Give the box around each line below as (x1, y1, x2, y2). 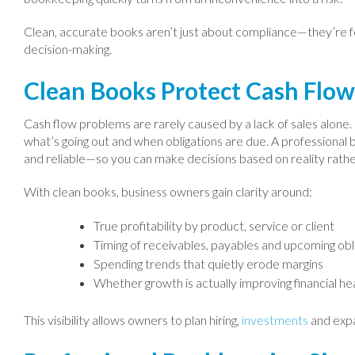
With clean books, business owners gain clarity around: (24, 184, 312, 199)
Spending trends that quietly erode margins (94, 256, 323, 271)
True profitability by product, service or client (94, 218, 334, 233)
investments (242, 312, 308, 327)
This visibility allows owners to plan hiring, (24, 312, 242, 327)
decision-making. (24, 41, 112, 56)
